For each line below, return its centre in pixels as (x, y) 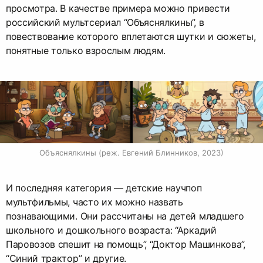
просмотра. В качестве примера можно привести (118, 8)
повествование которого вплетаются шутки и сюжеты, (131, 36)
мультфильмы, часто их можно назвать (95, 202)
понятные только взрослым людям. (86, 50)
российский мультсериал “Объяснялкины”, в (105, 22)
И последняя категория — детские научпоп (104, 188)
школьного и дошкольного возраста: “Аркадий (111, 230)
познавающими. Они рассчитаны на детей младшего (125, 216)
